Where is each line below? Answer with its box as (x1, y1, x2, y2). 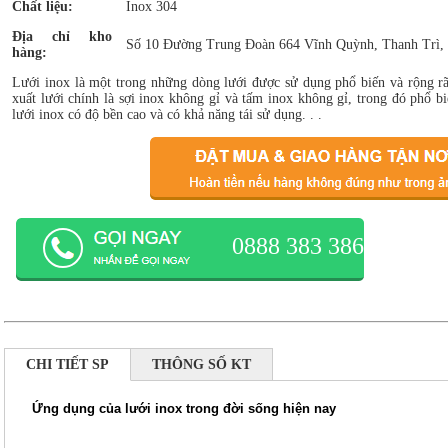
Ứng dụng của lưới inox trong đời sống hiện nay (32, 401, 336, 416)
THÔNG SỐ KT (152, 357, 251, 372)
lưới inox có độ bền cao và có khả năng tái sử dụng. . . (12, 107, 322, 122)
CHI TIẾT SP (26, 357, 109, 372)
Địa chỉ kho (12, 29, 112, 44)
